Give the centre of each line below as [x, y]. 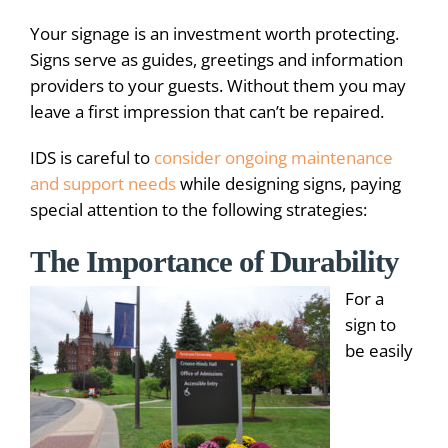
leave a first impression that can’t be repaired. [207, 111]
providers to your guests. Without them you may [218, 85]
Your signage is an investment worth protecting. [214, 33]
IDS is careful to [92, 157]
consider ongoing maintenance [273, 157]
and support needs [103, 183]
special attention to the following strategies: [198, 209]
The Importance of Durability [214, 261]
